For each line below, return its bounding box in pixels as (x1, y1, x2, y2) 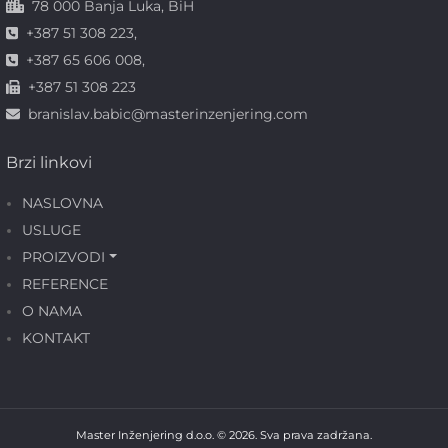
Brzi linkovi (6, 153, 92, 173)
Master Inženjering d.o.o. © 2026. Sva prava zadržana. (76, 428, 372, 443)
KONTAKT (22, 329, 90, 348)
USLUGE (22, 221, 81, 240)
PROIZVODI (22, 248, 105, 267)
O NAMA (22, 302, 82, 321)
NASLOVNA (22, 194, 103, 213)
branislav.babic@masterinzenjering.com (28, 105, 308, 124)
